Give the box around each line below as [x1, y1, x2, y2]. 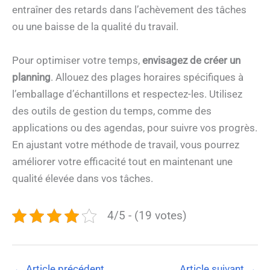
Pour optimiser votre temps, [12, 54, 142, 66]
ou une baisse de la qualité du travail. [12, 20, 178, 33]
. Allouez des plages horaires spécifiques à [51, 71, 243, 83]
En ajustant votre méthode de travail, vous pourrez [12, 138, 239, 151]
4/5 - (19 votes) [107, 208, 187, 222]
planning [12, 71, 51, 83]
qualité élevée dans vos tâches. [12, 172, 153, 184]
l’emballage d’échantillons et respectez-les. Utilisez [12, 87, 242, 100]
